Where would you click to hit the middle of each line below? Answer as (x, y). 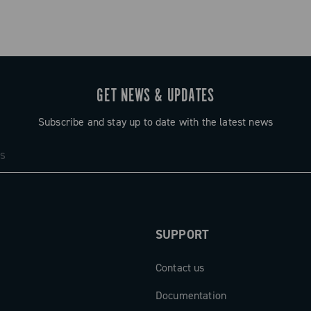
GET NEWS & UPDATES (155, 96)
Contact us (180, 268)
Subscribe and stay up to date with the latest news (155, 122)
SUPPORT (183, 235)
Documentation (191, 295)
